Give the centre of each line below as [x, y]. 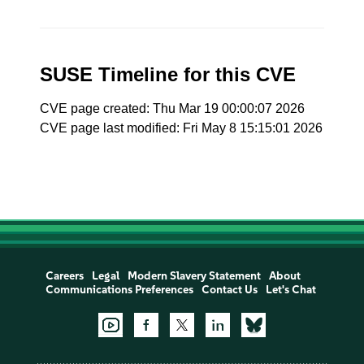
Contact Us [229, 290]
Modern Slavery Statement [194, 276]
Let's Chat [290, 290]
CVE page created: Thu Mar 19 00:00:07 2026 [173, 108]
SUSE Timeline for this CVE [168, 74]
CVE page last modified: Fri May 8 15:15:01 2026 [182, 128]
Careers [64, 276]
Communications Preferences [119, 290]
